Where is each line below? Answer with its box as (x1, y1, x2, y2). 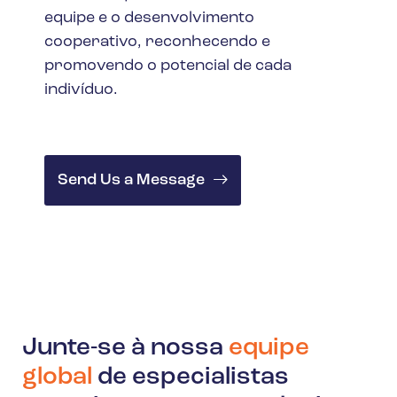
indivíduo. (44, 81, 118, 98)
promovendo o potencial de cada (44, 57, 292, 74)
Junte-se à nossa (22, 335, 229, 361)
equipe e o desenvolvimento (44, 9, 254, 27)
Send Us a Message (58, 171, 205, 189)
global (22, 364, 92, 390)
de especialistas (92, 364, 289, 390)
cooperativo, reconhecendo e (44, 33, 270, 51)
